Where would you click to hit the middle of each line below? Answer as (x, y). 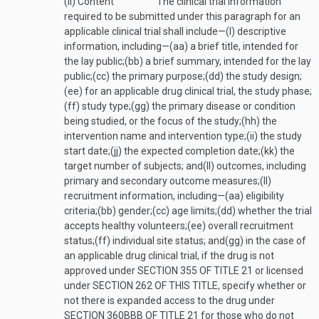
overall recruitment (250, 226)
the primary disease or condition (223, 106)
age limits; (193, 211)
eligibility (264, 196)
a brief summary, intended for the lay (227, 61)
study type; (105, 106)
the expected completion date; (191, 151)
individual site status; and (168, 241)
